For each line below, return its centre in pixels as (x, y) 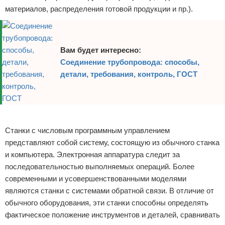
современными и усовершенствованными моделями (96, 179)
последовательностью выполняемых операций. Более (100, 166)
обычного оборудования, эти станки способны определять (107, 203)
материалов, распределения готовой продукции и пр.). (99, 9)
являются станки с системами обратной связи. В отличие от (109, 191)
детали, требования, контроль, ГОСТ (129, 74)
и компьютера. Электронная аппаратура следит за (92, 154)
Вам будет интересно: (101, 50)
